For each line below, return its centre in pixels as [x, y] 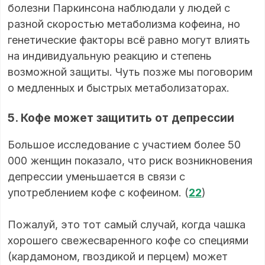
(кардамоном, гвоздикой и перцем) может [118, 257]
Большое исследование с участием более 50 [124, 145]
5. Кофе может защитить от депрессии [122, 118]
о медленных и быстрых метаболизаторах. [119, 88]
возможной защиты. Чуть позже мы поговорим [130, 72]
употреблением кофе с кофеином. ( [98, 193]
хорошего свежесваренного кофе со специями [128, 241]
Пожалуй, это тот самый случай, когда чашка [127, 225]
